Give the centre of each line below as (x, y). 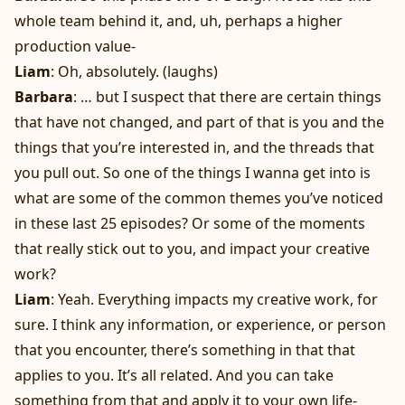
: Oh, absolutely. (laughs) (134, 72)
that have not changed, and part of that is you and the (199, 122)
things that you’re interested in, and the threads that (194, 148)
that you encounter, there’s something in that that (185, 350)
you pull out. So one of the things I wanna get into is (193, 173)
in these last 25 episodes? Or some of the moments (190, 224)
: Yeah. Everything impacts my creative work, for (214, 300)
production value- (75, 47)
